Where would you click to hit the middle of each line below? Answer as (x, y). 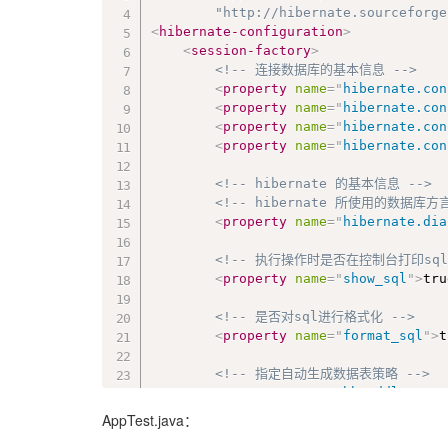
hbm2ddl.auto (391, 392)
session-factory (251, 50)
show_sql (375, 278)
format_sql (383, 335)
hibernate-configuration (251, 31)
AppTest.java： (150, 420)
